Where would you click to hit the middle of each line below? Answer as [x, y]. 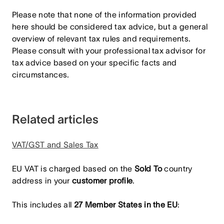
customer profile [102, 180]
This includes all [43, 204]
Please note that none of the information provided [104, 14]
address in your [42, 180]
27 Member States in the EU [126, 204]
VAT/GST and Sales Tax [55, 144]
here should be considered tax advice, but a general [110, 26]
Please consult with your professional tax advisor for [109, 50]
